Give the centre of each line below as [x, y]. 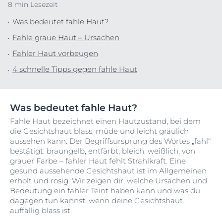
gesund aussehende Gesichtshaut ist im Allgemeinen [108, 171]
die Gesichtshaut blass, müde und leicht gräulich [99, 131]
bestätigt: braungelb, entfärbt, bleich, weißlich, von [103, 151]
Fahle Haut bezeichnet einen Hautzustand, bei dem [105, 121]
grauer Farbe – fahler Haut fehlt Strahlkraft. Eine [98, 161]
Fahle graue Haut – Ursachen [66, 37]
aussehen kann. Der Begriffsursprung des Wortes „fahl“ [110, 141]
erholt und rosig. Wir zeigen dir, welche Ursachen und [109, 181]
